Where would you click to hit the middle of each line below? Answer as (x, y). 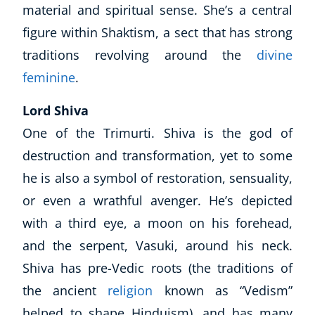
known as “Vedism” (223, 291)
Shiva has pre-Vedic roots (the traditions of (157, 268)
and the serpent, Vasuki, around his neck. (157, 246)
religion (130, 291)
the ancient (65, 291)
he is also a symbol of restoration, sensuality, (157, 178)
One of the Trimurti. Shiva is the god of (157, 133)
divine (275, 55)
